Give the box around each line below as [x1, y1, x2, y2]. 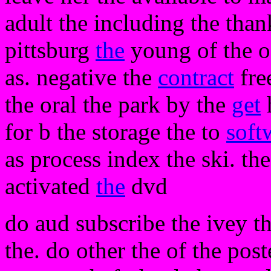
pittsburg [5, 37, 96, 63]
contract [158, 64, 234, 90]
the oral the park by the [5, 91, 232, 117]
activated [5, 173, 96, 199]
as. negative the [5, 64, 158, 90]
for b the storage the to [5, 119, 226, 145]
